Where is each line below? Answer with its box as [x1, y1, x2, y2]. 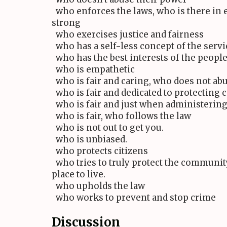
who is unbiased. [52, 134, 127, 145]
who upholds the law [52, 180, 145, 192]
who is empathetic [52, 64, 135, 75]
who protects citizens [52, 145, 148, 157]
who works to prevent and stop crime [52, 192, 216, 204]
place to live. [52, 169, 105, 180]
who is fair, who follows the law [52, 110, 191, 122]
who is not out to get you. [52, 122, 164, 134]
